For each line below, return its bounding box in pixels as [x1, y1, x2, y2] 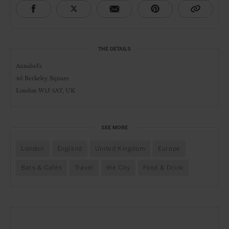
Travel [75, 164, 94, 171]
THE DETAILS [98, 45, 131, 52]
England [57, 145, 82, 152]
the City [106, 164, 130, 171]
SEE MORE [101, 124, 128, 131]
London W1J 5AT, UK [16, 85, 75, 95]
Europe [158, 145, 180, 152]
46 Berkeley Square [16, 73, 69, 82]
